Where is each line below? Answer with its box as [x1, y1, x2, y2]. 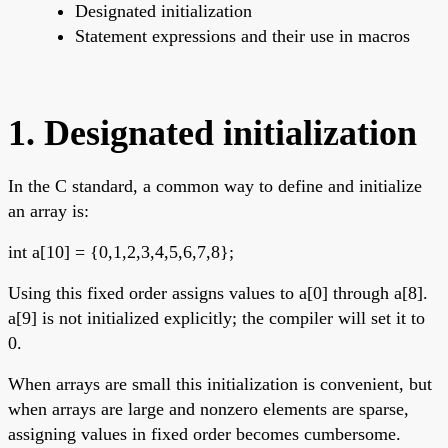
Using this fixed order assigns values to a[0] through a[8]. [8, 282, 428, 303]
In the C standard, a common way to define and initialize [8, 175, 422, 196]
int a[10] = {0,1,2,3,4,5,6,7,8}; [8, 241, 234, 262]
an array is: [8, 200, 89, 221]
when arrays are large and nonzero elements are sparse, [8, 398, 409, 419]
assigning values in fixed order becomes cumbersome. [8, 423, 401, 444]
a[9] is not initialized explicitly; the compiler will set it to [8, 307, 425, 328]
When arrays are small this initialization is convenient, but [8, 373, 432, 394]
